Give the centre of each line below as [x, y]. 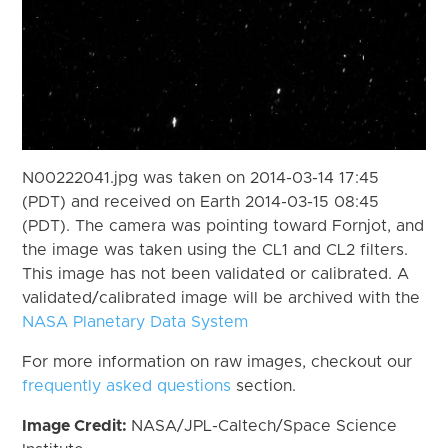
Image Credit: [77, 425]
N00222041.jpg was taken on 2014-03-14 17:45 [201, 177]
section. [264, 385]
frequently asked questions [127, 385]
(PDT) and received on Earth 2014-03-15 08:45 [201, 201]
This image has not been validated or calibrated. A [216, 273]
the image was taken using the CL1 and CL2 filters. [215, 249]
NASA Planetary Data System [135, 321]
